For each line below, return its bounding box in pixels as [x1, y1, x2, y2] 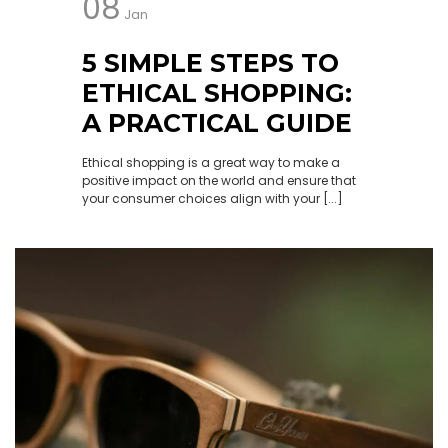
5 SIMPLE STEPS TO [81, 48, 339, 78]
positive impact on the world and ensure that [81, 172, 356, 189]
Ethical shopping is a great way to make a [81, 154, 340, 171]
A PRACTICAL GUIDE [81, 108, 352, 138]
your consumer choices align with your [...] [81, 190, 343, 207]
